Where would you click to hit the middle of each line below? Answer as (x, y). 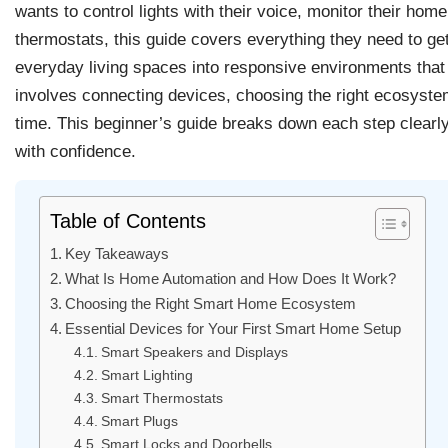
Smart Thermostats (161, 399)
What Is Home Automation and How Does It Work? (231, 279)
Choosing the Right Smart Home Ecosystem (211, 304)
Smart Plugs (139, 422)
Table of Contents (128, 221)
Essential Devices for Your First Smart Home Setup (233, 329)
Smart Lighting (146, 376)
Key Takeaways (117, 254)
